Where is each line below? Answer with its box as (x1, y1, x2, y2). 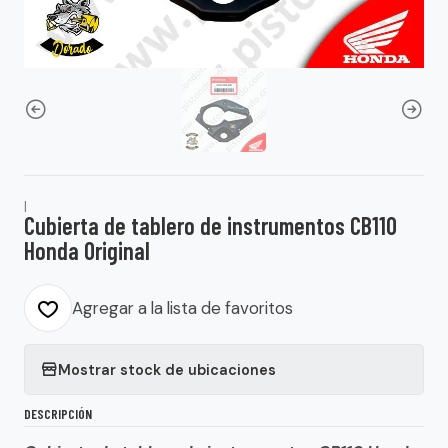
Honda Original (24, 236, 150, 265)
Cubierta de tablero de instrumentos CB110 (24, 211, 397, 240)
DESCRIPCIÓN (24, 405, 92, 422)
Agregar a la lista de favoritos (72, 297, 293, 319)
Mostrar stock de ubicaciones (58, 360, 276, 379)
